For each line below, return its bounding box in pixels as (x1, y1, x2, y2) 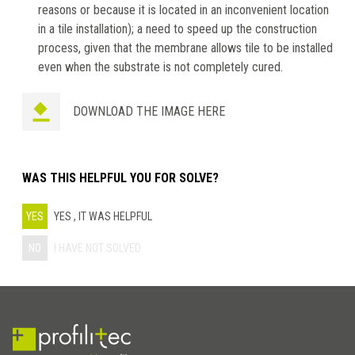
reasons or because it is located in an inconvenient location (38, 2, 329, 17)
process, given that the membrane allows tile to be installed (38, 40, 333, 55)
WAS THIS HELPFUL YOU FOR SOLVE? (22, 170, 219, 185)
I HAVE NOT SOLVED (54, 241, 141, 254)
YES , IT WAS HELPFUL (54, 209, 152, 223)
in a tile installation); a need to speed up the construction (38, 21, 317, 36)
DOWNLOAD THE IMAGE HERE (73, 104, 225, 119)
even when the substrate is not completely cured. (38, 59, 283, 74)
